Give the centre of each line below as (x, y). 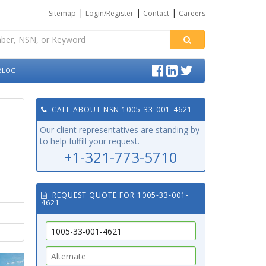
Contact (156, 13)
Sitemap (62, 13)
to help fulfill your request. (90, 141)
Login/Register (109, 13)
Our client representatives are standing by (120, 130)
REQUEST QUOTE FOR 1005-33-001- (121, 195)
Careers (192, 13)
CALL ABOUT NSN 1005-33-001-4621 (120, 110)
